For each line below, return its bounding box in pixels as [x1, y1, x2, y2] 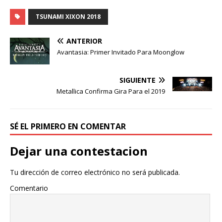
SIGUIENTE [119, 75, 156, 85]
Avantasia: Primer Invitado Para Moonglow [57, 48, 184, 57]
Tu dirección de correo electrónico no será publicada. [10, 167, 180, 177]
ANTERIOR [66, 36, 102, 46]
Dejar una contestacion [10, 142, 148, 159]
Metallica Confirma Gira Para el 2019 [56, 86, 165, 96]
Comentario [10, 183, 48, 193]
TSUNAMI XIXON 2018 [36, 12, 101, 21]
